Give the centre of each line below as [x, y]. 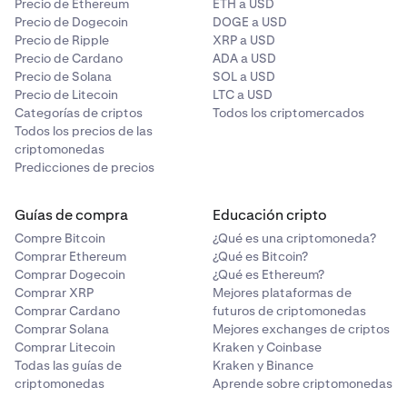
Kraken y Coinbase [267, 347]
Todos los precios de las [84, 131]
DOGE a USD [250, 22]
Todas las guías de [68, 365]
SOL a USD [244, 76]
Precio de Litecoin [66, 94]
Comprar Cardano [67, 311]
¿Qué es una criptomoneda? [294, 238]
